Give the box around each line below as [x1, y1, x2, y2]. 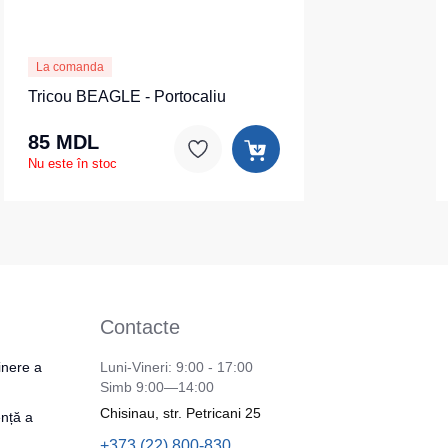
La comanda [36, 60, 104, 74]
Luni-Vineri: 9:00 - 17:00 [100, 359, 253, 375]
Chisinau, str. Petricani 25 [100, 405, 261, 421]
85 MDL [28, 130, 99, 153]
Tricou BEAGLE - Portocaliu [28, 88, 226, 105]
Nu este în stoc [28, 155, 117, 171]
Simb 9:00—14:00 [100, 379, 214, 395]
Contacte [100, 316, 180, 338]
